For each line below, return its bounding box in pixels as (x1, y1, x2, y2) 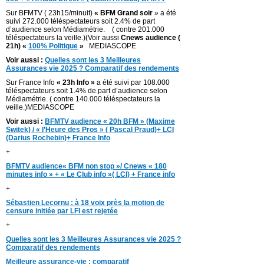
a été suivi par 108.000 (95, 78, 170, 87)
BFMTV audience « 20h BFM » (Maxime (45, 117, 175, 126)
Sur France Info (6, 78, 57, 87)
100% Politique (28, 41, 78, 50)
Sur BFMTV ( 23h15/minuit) (6, 8, 94, 17)
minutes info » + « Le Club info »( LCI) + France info (6, 170, 175, 179)
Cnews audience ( (121, 33, 180, 42)
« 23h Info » (57, 78, 95, 87)
